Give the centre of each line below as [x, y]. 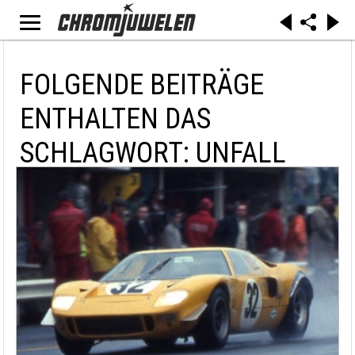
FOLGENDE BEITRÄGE [142, 85]
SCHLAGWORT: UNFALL [153, 153]
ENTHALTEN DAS [115, 119]
